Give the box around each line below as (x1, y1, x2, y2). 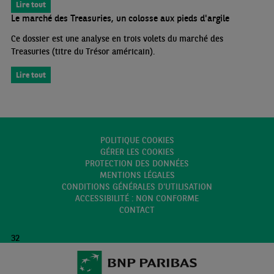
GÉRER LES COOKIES (100, 146, 174, 157)
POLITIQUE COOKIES (100, 134, 174, 146)
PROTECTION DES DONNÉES (85, 157, 189, 169)
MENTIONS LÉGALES (99, 169, 175, 180)
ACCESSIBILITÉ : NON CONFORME (75, 192, 199, 204)
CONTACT (119, 204, 155, 215)
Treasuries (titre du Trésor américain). (10, 45, 155, 57)
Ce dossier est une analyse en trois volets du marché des (10, 32, 223, 44)
